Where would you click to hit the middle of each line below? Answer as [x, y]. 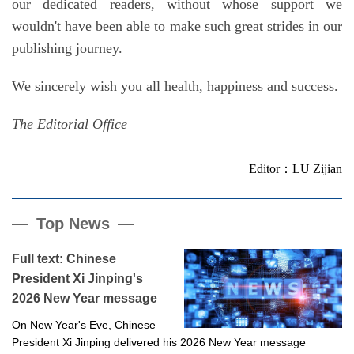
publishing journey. [67, 49]
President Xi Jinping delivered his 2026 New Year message [159, 343]
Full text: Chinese [64, 259]
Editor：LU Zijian [296, 169]
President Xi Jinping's [77, 279]
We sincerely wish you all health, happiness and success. [175, 87]
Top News [73, 224]
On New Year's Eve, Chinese [84, 325]
